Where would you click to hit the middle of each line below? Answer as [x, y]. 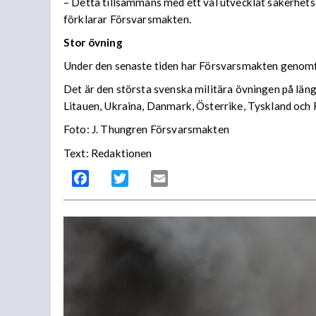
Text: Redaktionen [108, 153]
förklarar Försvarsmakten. [127, 19]
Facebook [114, 178]
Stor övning [93, 42]
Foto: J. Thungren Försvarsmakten [146, 129]
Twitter [147, 178]
